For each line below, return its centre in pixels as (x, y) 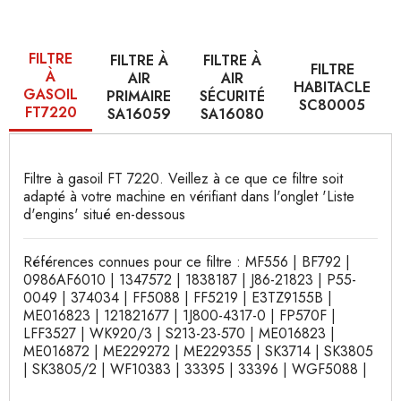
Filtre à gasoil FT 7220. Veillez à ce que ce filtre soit (183, 179)
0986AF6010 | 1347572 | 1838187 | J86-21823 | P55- (190, 280)
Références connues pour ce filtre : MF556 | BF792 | (187, 262)
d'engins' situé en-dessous (104, 214)
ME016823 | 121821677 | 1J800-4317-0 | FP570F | (179, 316)
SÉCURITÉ (232, 96)
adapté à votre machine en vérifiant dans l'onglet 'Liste (189, 196)
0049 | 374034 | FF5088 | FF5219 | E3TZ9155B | (178, 298)
